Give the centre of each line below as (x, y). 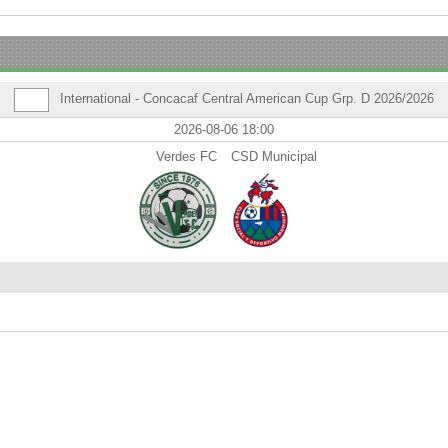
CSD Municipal (274, 156)
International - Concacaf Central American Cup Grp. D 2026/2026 (244, 98)
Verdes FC (186, 156)
